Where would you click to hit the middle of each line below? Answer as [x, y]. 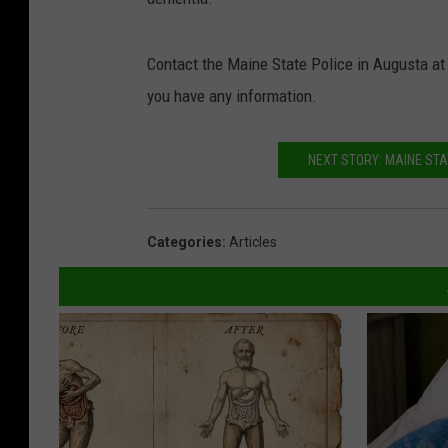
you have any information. [232, 96]
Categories [184, 242]
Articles [253, 242]
